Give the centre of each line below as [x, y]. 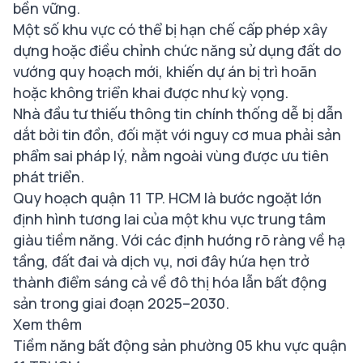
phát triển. [49, 177]
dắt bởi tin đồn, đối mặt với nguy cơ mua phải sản [177, 135]
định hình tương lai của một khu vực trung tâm [169, 219]
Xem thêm [49, 325]
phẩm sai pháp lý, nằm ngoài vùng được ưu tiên [171, 156]
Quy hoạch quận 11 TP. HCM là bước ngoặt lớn [167, 198]
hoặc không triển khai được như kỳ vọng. [151, 93]
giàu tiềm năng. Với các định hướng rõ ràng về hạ [179, 240]
